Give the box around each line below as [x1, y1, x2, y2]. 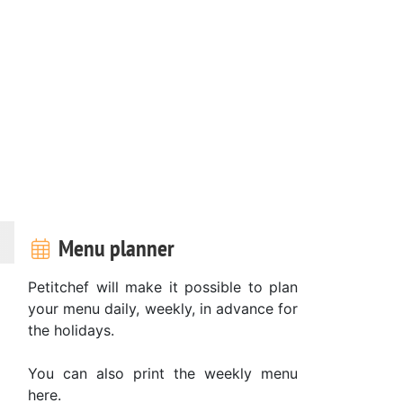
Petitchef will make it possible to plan [28, 277, 298, 296]
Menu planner [53, 232, 175, 263]
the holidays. [28, 320, 114, 339]
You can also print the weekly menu [28, 363, 298, 382]
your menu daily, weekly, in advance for [28, 299, 298, 318]
